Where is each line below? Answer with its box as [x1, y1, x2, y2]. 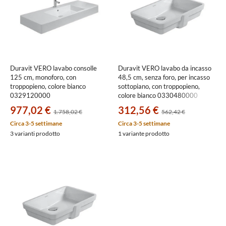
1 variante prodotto [118, 130, 169, 138]
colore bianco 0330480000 [118, 91, 198, 100]
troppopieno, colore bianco [10, 82, 86, 91]
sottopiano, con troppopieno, [118, 82, 200, 91]
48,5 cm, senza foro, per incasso [118, 73, 210, 82]
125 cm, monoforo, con [10, 73, 76, 82]
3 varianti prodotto [10, 130, 60, 138]
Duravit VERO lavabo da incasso [118, 64, 211, 73]
